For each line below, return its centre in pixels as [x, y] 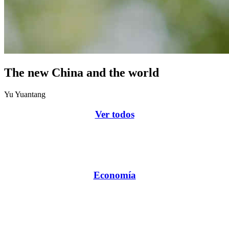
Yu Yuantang [25, 95]
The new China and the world [82, 73]
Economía [114, 175]
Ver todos [114, 114]
